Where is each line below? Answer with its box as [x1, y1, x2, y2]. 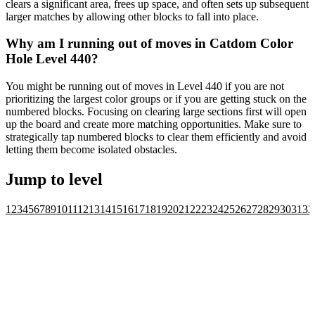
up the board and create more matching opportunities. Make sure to [6, 117, 302, 130]
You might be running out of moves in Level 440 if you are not [6, 79, 284, 92]
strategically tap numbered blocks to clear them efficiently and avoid [6, 130, 307, 143]
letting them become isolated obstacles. [6, 143, 177, 155]
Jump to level [6, 169, 103, 188]
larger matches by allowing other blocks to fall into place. [6, 10, 259, 22]
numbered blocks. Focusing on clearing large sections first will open [6, 105, 307, 117]
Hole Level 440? [6, 51, 98, 67]
